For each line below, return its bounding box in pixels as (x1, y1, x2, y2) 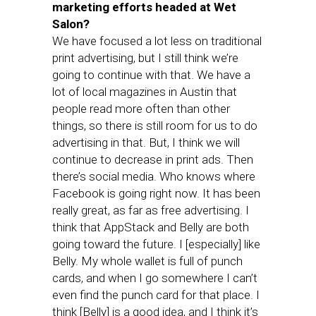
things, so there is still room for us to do (52, 119, 257, 133)
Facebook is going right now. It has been (52, 186, 260, 200)
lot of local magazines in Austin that (52, 85, 237, 99)
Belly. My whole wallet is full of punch (52, 254, 243, 268)
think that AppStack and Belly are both (52, 220, 249, 234)
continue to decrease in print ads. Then (52, 152, 253, 166)
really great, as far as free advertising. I (52, 203, 249, 217)
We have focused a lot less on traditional (52, 34, 262, 48)
